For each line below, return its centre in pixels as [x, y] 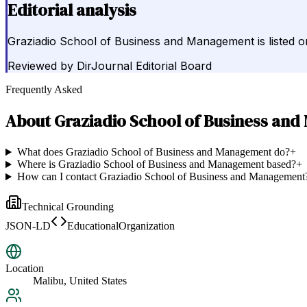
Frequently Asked [44, 90]
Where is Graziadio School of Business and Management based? [156, 164]
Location [25, 269]
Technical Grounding [68, 207]
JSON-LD [28, 226]
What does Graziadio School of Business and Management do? [153, 152]
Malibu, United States [80, 281]
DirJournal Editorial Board [144, 66]
